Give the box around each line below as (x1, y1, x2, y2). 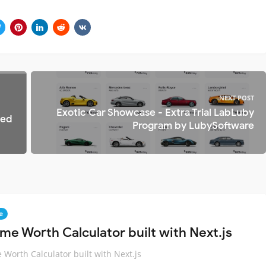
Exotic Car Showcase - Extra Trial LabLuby (56, 106, 254, 119)
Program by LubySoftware (132, 119, 254, 132)
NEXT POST (219, 93, 254, 102)
